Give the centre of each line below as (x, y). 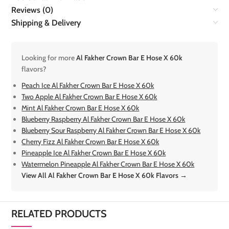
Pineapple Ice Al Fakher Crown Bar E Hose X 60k (94, 153)
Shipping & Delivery (46, 23)
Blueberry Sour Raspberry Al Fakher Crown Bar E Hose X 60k (111, 131)
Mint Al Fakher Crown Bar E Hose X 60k (81, 108)
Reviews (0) (32, 10)
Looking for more (49, 58)
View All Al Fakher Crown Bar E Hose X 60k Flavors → (105, 176)
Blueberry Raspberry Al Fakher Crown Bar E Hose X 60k (104, 119)
